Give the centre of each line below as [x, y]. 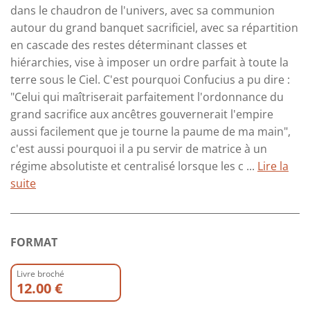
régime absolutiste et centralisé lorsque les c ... [134, 166]
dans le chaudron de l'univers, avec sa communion [143, 10]
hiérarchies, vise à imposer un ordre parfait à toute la [149, 62]
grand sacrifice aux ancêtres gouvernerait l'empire [142, 114]
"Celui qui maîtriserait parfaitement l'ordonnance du [147, 97]
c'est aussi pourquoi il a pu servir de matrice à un [139, 148]
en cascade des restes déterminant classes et [129, 45]
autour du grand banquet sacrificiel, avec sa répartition [154, 27]
